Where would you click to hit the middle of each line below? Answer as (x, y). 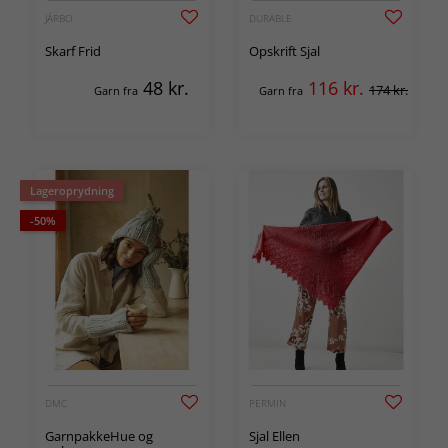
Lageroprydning (72, 190)
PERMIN (267, 402)
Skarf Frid (73, 50)
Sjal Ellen (274, 435)
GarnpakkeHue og (99, 435)
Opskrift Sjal (284, 50)
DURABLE (270, 17)
